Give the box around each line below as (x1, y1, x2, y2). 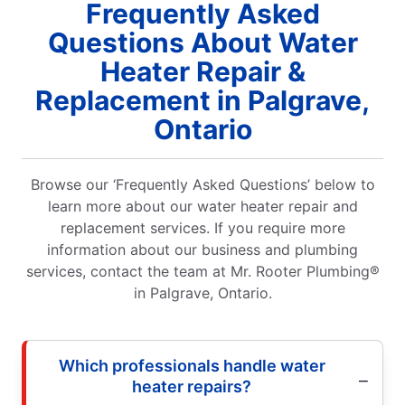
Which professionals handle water (58, 355, 325, 375)
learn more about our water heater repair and (47, 196, 358, 215)
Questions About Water (47, 25, 358, 59)
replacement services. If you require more (60, 218, 345, 237)
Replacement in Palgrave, (35, 83, 370, 117)
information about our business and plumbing (47, 240, 358, 259)
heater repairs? (132, 376, 251, 396)
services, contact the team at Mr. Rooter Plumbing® (25, 261, 380, 280)
